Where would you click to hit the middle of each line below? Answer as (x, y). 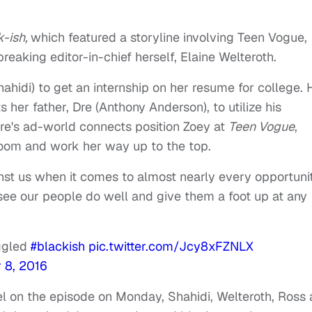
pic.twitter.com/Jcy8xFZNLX (171, 246)
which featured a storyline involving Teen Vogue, (169, 37)
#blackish (58, 246)
